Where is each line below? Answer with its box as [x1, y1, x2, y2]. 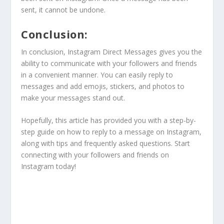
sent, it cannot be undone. [21, 5, 106, 15]
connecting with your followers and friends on [21, 149, 169, 159]
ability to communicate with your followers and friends [21, 58, 197, 68]
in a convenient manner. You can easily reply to [21, 69, 173, 79]
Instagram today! [21, 161, 76, 171]
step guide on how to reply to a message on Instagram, [21, 126, 202, 136]
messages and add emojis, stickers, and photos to [21, 81, 185, 91]
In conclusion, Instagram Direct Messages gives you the [21, 46, 202, 56]
